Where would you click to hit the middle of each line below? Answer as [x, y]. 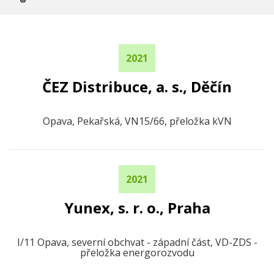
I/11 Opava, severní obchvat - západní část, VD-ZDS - [137, 242]
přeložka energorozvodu [137, 253]
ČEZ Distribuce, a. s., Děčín [137, 87]
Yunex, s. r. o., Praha [137, 208]
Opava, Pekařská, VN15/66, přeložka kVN [137, 121]
